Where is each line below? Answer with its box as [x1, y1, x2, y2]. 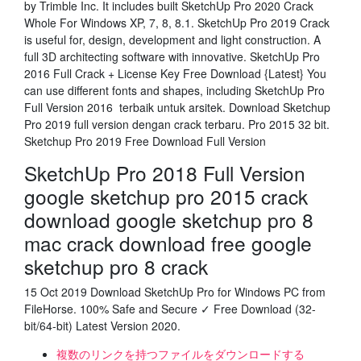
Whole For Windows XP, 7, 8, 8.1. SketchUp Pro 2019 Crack [24, 15, 330, 31]
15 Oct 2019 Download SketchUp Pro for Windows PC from [24, 284, 326, 300]
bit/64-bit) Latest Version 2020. [24, 317, 180, 334]
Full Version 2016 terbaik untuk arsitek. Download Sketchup [24, 99, 330, 115]
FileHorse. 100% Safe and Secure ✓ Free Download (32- [24, 301, 316, 317]
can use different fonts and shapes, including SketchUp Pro [24, 82, 325, 98]
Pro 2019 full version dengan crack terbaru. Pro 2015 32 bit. [24, 116, 330, 132]
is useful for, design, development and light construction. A [24, 31, 321, 48]
